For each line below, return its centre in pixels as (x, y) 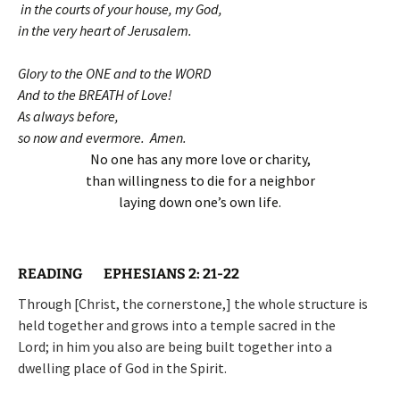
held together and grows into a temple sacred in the (177, 325)
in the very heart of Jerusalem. (109, 30)
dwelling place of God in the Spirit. (122, 367)
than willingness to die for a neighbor (200, 180)
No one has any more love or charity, (200, 158)
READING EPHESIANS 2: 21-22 (129, 273)
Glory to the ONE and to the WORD (114, 73)
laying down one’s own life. (200, 201)
